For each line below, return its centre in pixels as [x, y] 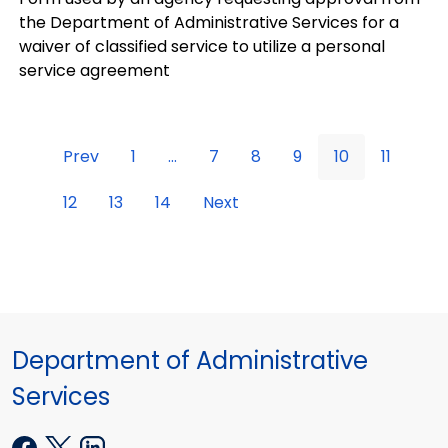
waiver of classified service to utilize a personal [202, 46]
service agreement [94, 70]
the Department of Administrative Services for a [209, 22]
